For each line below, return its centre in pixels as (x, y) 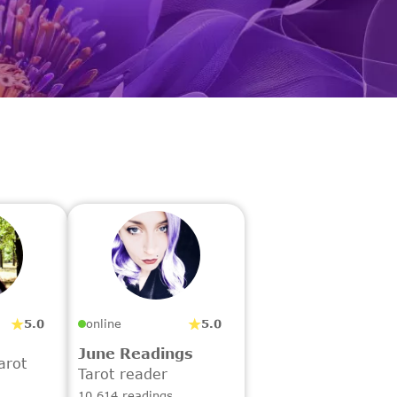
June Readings (136, 353)
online (104, 323)
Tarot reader (123, 373)
